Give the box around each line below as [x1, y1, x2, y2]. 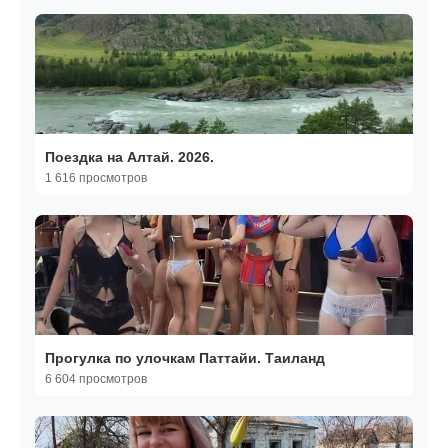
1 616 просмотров [45, 171, 147, 186]
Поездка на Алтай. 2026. [45, 149, 214, 166]
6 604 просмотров [45, 372, 147, 387]
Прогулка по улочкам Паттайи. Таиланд [45, 350, 325, 367]
